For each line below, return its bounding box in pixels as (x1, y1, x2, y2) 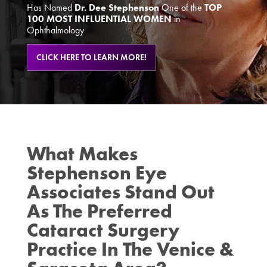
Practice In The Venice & (26, 237, 234, 261)
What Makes (26, 142, 138, 166)
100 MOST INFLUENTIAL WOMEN (26, 13, 172, 25)
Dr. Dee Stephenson (74, 2, 159, 14)
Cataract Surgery (26, 218, 179, 242)
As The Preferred (26, 199, 172, 223)
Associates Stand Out (26, 180, 215, 204)
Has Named (26, 2, 74, 14)
